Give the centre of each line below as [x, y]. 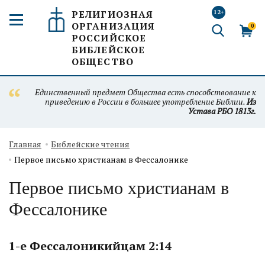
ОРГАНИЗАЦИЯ [114, 26]
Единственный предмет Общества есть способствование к [146, 92]
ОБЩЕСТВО [103, 62]
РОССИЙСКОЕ [109, 38]
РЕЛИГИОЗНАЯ [113, 14]
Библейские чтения [90, 144]
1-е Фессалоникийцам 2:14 [90, 246]
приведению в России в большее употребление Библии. [146, 101]
